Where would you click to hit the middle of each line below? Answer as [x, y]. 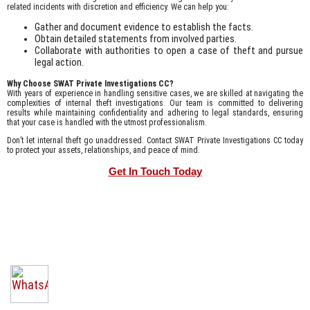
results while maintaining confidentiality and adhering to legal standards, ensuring [155, 112]
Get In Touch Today [155, 171]
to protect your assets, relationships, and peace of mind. [103, 150]
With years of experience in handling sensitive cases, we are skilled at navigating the [155, 93]
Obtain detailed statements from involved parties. [136, 39]
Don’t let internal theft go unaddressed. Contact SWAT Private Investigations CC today [155, 140]
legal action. [59, 63]
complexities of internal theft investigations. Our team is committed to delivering [155, 103]
